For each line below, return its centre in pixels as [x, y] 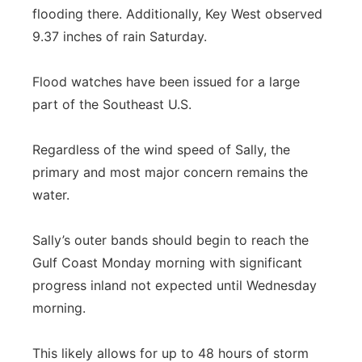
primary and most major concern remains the [170, 172]
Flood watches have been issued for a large [166, 82]
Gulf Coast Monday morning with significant [167, 263]
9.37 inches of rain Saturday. [120, 36]
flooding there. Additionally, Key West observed [177, 14]
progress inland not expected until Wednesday [175, 285]
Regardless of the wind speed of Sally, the [161, 149]
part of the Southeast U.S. [112, 104]
